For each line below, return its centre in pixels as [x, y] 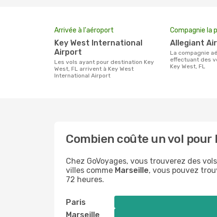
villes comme [90, 170]
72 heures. [85, 179]
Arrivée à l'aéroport [84, 30]
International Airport [82, 76]
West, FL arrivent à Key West [94, 69]
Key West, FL [188, 66]
